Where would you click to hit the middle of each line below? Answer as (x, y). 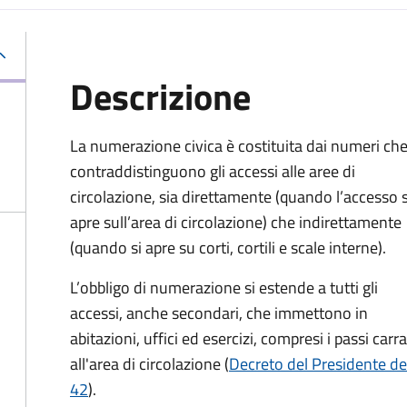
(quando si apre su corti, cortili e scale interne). (228, 248)
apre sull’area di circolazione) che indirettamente (236, 222)
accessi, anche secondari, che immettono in (219, 313)
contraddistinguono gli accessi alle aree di (213, 171)
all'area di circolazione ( (149, 364)
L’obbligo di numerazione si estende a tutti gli (224, 288)
